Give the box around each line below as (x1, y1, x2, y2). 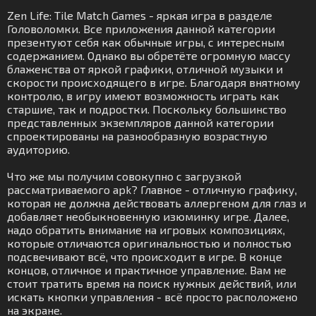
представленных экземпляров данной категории (7, 116, 274, 129)
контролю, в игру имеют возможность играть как (7, 89, 279, 102)
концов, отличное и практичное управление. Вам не (7, 263, 286, 276)
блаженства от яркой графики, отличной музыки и (7, 62, 283, 75)
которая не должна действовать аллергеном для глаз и (7, 196, 306, 209)
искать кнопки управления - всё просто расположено (7, 290, 298, 303)
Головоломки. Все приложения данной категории (7, 22, 275, 35)
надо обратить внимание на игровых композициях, (7, 223, 285, 236)
